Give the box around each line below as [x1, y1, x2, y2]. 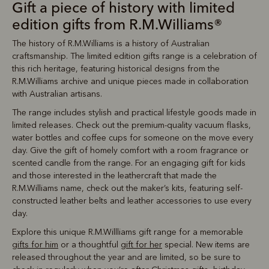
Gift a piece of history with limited [12, 2, 235, 17]
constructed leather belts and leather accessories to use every [12, 196, 252, 207]
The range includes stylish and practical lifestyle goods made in [12, 107, 256, 118]
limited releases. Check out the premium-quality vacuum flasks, [12, 120, 251, 131]
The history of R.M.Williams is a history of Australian [12, 38, 210, 49]
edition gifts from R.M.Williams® [12, 19, 222, 34]
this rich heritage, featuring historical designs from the [12, 64, 220, 74]
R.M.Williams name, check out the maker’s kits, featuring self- [12, 183, 243, 194]
